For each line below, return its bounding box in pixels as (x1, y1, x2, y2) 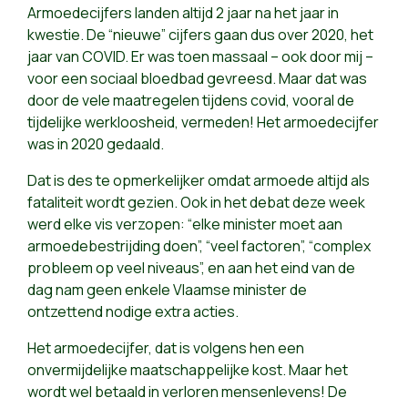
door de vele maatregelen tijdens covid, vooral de (27, 90, 354, 111)
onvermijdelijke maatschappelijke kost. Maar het (27, 360, 348, 381)
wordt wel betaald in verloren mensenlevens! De (27, 382, 347, 403)
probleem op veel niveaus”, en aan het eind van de (27, 258, 355, 279)
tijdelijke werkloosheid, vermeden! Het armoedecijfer (27, 112, 379, 133)
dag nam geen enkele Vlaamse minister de (27, 280, 307, 301)
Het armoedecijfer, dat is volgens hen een (27, 338, 304, 359)
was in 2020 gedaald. (27, 134, 164, 155)
